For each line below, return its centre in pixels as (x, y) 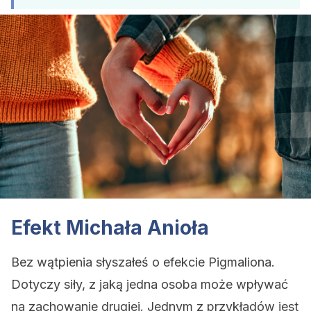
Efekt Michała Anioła (110, 228)
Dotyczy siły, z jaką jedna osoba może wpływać (150, 284)
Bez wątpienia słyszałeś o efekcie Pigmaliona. (143, 262)
